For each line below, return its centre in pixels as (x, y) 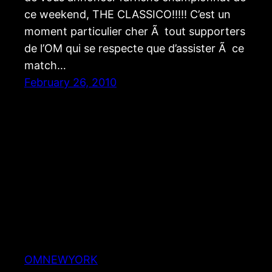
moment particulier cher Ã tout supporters (135, 32)
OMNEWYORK (61, 259)
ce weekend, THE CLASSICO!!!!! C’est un (127, 15)
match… (45, 66)
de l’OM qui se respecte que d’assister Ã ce (134, 49)
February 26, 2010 (70, 83)
